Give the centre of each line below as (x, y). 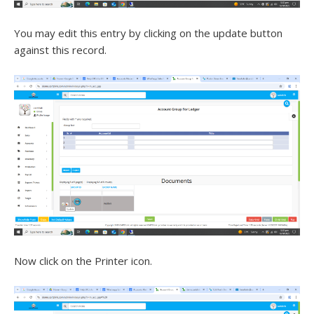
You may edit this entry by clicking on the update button (148, 33)
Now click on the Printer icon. (83, 261)
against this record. (60, 49)
